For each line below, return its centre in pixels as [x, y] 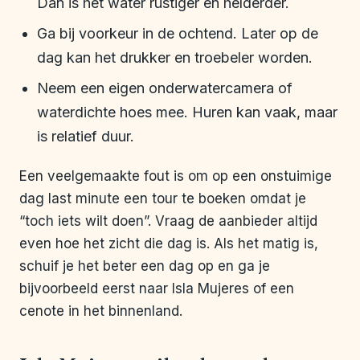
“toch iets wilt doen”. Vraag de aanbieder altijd [168, 221]
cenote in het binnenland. [101, 311]
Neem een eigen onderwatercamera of [165, 88]
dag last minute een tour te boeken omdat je [163, 199]
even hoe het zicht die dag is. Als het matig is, [169, 244]
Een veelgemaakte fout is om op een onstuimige [176, 176]
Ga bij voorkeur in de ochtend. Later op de [178, 34]
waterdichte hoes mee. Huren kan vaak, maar [187, 112]
